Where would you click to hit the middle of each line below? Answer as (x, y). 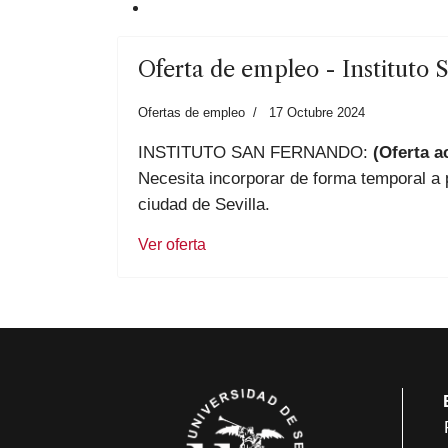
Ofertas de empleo (191, 112)
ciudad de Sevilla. (204, 204)
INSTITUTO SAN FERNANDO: (253, 152)
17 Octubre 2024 (317, 112)
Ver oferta (172, 244)
